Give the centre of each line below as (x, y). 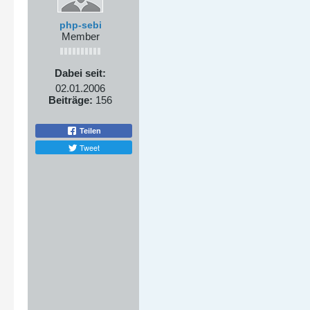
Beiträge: (71, 100)
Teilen (89, 130)
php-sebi (80, 25)
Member (80, 36)
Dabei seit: (80, 73)
